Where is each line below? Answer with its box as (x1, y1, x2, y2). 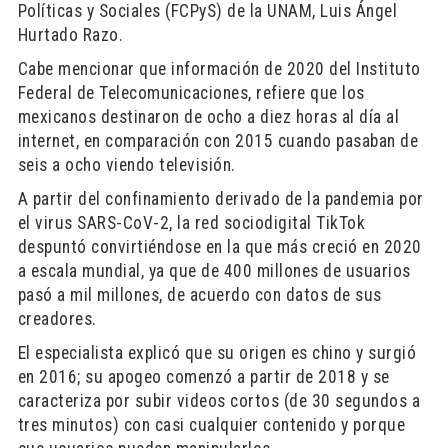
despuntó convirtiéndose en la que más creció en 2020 (17, 237, 422, 257)
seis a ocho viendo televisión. (17, 155, 236, 175)
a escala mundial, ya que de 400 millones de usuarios (17, 261, 411, 281)
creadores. (17, 309, 97, 329)
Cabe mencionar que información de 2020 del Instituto (17, 59, 421, 79)
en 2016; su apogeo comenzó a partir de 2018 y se (17, 367, 390, 387)
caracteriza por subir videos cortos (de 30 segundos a (17, 391, 421, 411)
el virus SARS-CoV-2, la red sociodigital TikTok (17, 213, 366, 233)
